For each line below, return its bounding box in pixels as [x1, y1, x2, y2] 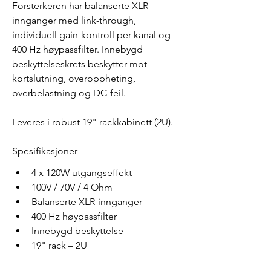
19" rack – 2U [31, 239, 87, 251]
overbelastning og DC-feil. [12, 87, 126, 99]
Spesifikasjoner [12, 145, 77, 157]
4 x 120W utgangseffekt [31, 166, 132, 178]
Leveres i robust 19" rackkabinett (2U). [12, 116, 173, 128]
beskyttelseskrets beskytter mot [12, 57, 149, 70]
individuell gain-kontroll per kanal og [12, 28, 173, 41]
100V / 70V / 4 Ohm [31, 181, 113, 193]
